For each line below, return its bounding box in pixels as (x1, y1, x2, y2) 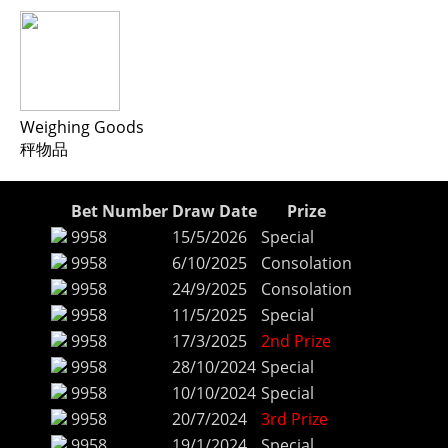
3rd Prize (261, 408, 328, 431)
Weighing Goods (20, 116, 144, 139)
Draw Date (172, 200, 257, 223)
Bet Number (71, 200, 168, 223)
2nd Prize (261, 330, 331, 353)
